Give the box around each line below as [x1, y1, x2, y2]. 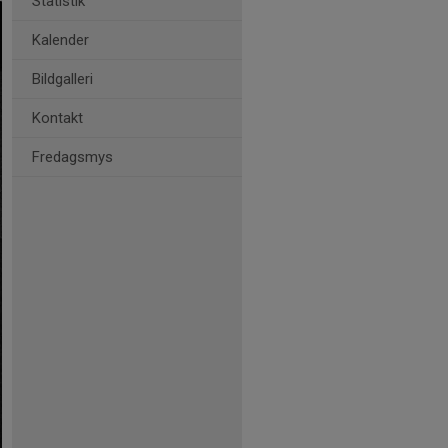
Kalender [32, 31, 89, 49]
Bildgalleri [32, 70, 93, 88]
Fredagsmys [32, 148, 113, 166]
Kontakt [32, 109, 83, 127]
